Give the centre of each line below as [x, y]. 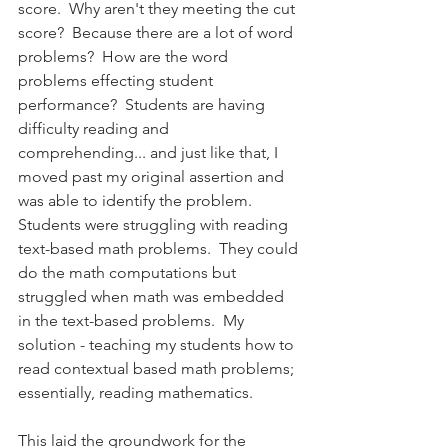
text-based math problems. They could [160, 248]
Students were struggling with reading [155, 224]
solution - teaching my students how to [158, 344]
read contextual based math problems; [158, 368]
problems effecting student [117, 80]
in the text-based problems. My [133, 320]
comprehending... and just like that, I [150, 152]
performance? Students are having [143, 104]
